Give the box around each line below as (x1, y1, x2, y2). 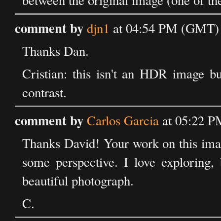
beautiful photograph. (22, 172, 134, 189)
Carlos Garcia (87, 111, 159, 129)
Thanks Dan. (22, 42, 89, 60)
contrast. (22, 83, 67, 101)
